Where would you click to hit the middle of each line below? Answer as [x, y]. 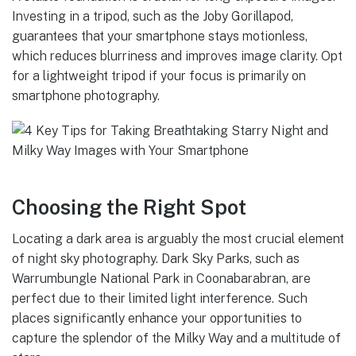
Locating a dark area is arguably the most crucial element [178, 239]
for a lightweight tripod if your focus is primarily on [159, 76]
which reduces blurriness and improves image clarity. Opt [177, 56]
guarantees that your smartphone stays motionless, [160, 37]
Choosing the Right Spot [129, 207]
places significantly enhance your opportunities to [157, 319]
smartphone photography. [86, 96]
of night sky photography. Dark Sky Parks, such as [156, 259]
